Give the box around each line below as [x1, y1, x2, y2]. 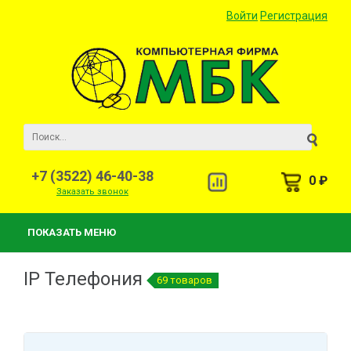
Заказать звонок [56, 186, 128, 197]
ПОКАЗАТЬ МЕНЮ [27, 226, 116, 238]
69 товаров [157, 273, 212, 286]
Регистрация [260, 9, 327, 22]
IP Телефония [24, 268, 147, 290]
